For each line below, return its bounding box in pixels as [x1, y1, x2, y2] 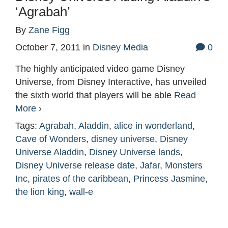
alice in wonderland [114, 121, 192, 131]
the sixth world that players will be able [15, 90, 174, 101]
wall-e [69, 187, 93, 197]
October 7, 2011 [15, 42, 80, 53]
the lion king [15, 187, 64, 197]
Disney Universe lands [89, 147, 180, 158]
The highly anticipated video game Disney [15, 64, 185, 74]
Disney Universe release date [15, 160, 135, 171]
